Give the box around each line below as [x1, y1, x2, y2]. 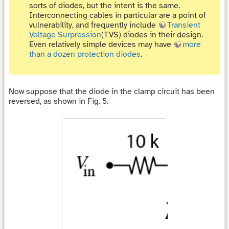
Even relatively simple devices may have [29, 39, 173, 50]
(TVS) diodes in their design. [101, 29, 203, 40]
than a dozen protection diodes [29, 49, 141, 59]
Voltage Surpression [29, 29, 101, 40]
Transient [167, 19, 200, 30]
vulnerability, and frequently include [29, 19, 158, 30]
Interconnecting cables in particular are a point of [29, 10, 206, 20]
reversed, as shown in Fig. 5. [9, 96, 110, 107]
